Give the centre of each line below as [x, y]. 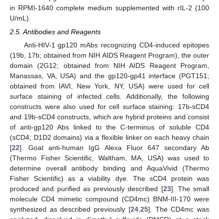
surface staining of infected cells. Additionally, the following [109, 97]
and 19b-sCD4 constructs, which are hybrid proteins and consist [109, 117]
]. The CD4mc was [179, 209]
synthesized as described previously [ [70, 209]
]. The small [190, 189]
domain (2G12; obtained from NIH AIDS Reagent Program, [109, 66]
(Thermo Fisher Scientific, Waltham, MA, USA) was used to [109, 158]
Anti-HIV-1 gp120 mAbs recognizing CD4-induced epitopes [116, 45]
